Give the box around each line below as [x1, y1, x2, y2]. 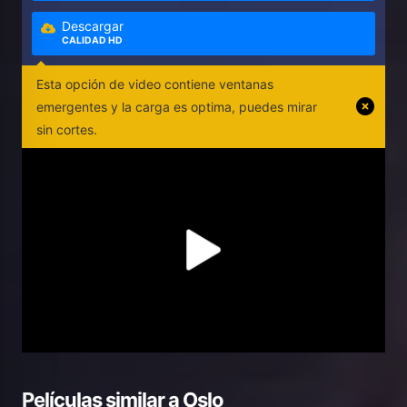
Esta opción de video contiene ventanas [36, 75, 273, 92]
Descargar [62, 17, 124, 34]
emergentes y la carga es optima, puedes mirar [36, 98, 317, 114]
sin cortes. [36, 121, 97, 137]
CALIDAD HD [62, 34, 124, 46]
